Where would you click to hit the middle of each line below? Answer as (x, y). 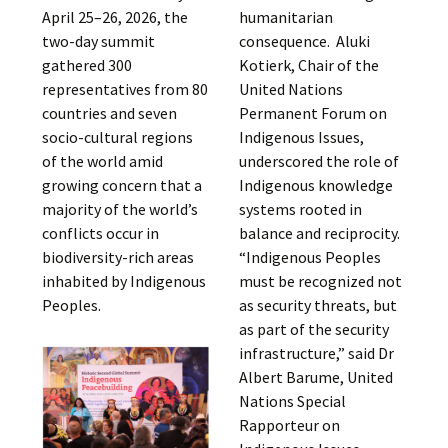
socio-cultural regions (118, 137)
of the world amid (103, 161)
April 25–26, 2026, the (115, 17)
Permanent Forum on (312, 113)
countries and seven (110, 113)
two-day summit (99, 41)
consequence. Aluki (304, 41)
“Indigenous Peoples (309, 257)
